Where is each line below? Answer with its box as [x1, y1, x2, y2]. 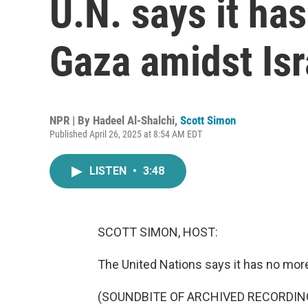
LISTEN [89, 164, 129, 177]
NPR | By [49, 113, 93, 127]
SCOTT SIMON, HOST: [98, 225, 218, 239]
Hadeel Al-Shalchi [93, 113, 175, 127]
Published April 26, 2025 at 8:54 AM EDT [49, 129, 202, 140]
